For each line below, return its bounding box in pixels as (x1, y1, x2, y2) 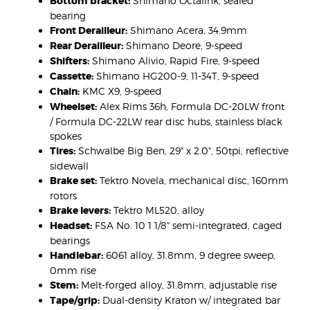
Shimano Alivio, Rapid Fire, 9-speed (89, 55, 260, 67)
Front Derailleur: (50, 24, 127, 37)
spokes (50, 130, 82, 143)
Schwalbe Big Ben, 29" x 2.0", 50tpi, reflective (75, 145, 289, 157)
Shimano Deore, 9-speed (123, 39, 243, 52)
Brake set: (50, 174, 97, 188)
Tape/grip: (50, 294, 100, 307)
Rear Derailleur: (50, 39, 123, 53)
